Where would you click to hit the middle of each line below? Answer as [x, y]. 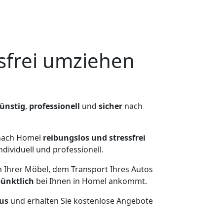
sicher [110, 106]
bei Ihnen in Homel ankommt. [90, 181]
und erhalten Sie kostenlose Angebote [81, 201]
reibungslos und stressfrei [94, 138]
